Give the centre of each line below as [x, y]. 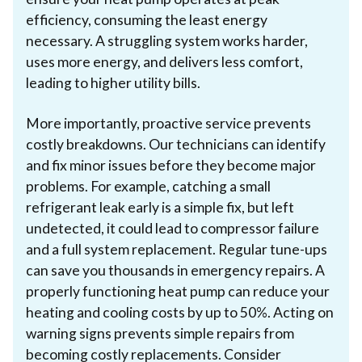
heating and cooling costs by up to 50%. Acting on [180, 312]
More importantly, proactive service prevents [168, 123]
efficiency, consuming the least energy [147, 19]
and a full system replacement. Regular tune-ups [177, 249]
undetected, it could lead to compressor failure [173, 228]
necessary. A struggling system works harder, [167, 40]
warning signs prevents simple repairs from [160, 333]
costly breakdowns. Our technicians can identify [176, 144]
